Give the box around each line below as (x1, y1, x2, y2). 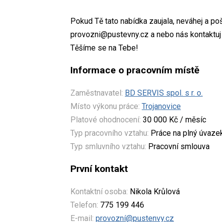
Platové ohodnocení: (70, 114, 141, 124)
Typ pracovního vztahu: (70, 128, 149, 138)
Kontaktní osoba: (70, 186, 128, 196)
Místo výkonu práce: (70, 101, 140, 111)
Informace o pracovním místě (70, 64, 199, 76)
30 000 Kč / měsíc (141, 114, 206, 124)
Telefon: (70, 200, 98, 210)
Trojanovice (142, 101, 181, 111)
